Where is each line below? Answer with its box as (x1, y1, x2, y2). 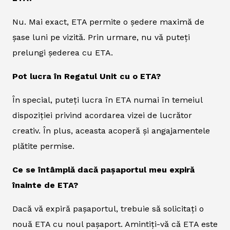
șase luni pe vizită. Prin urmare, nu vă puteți (12, 32, 190, 43)
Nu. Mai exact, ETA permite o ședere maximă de (12, 17, 204, 27)
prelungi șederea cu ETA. (12, 48, 113, 58)
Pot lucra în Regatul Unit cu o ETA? (12, 71, 161, 82)
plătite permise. (12, 141, 74, 151)
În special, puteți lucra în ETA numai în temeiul (12, 95, 202, 105)
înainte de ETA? (12, 180, 78, 190)
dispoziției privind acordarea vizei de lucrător (12, 110, 192, 121)
